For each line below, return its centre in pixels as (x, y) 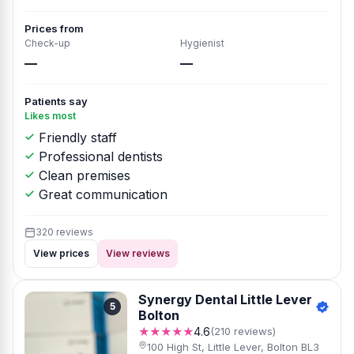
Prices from (54, 28)
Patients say (56, 101)
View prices (61, 253)
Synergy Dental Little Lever (225, 299)
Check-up (47, 43)
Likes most (50, 116)
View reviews (138, 253)
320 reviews (64, 232)
